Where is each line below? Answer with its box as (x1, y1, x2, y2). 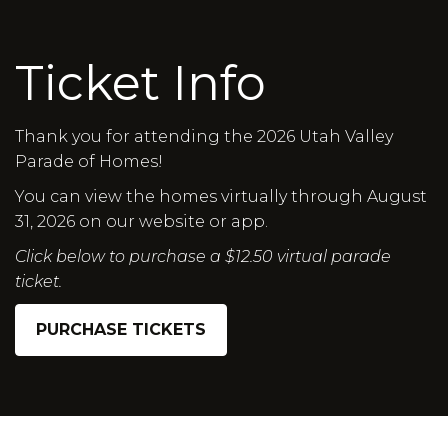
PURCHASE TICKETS (36, 320, 206, 339)
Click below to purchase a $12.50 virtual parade (15, 247, 391, 266)
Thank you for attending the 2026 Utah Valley (15, 127, 393, 146)
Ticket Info (15, 54, 266, 112)
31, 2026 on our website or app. (15, 212, 268, 231)
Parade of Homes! (15, 152, 163, 171)
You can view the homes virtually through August (15, 187, 427, 206)
